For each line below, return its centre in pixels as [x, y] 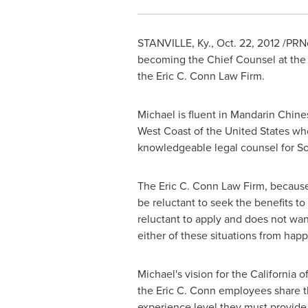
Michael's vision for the [194, 274]
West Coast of [172, 131]
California [273, 274]
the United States [247, 131]
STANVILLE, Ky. [174, 43]
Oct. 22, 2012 [248, 43]
